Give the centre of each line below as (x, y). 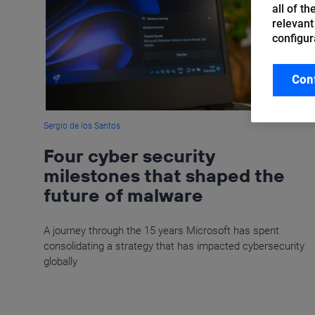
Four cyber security (129, 156)
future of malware (123, 195)
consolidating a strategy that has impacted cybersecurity (174, 246)
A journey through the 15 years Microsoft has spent (161, 231)
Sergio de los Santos (82, 126)
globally (60, 262)
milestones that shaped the (164, 176)
